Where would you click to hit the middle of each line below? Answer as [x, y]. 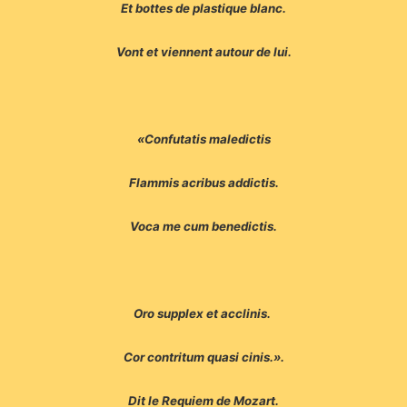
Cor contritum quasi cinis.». [203, 357]
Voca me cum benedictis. [203, 227]
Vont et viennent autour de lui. [203, 52]
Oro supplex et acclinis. [203, 314]
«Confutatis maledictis [203, 139]
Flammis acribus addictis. [203, 183]
